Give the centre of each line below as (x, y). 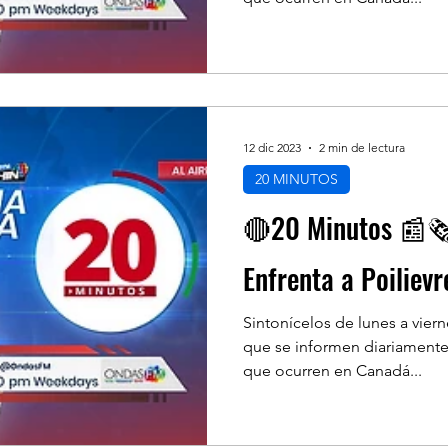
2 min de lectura (362, 147)
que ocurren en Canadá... (332, 370)
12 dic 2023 (272, 147)
